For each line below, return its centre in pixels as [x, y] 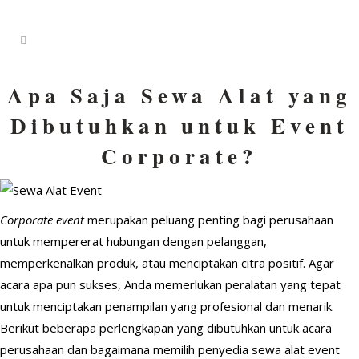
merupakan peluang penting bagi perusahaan [209, 220]
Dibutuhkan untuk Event [179, 125]
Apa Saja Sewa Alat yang [179, 95]
